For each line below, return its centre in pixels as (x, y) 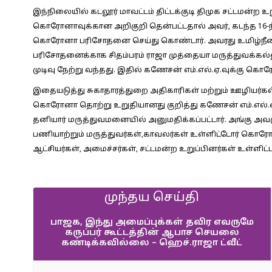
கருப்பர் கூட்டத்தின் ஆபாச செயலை (152, 233)
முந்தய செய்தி (152, 198)
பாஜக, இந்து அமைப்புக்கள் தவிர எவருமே (152, 223)
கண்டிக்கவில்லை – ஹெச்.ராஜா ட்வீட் (152, 243)
